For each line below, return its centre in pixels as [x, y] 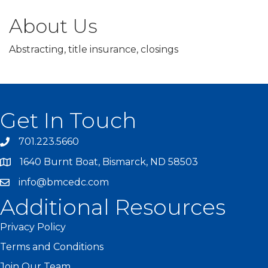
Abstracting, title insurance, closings [94, 50]
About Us [53, 26]
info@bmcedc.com [64, 182]
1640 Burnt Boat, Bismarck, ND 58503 [109, 162]
